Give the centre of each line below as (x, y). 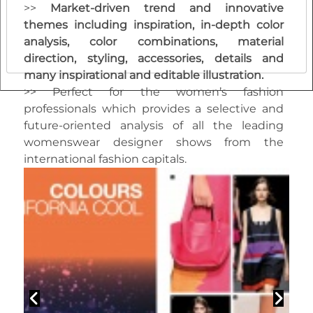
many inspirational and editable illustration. (144, 75)
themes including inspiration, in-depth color (154, 25)
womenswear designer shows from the (154, 143)
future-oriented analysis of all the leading (154, 126)
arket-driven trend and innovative (172, 8)
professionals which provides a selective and (154, 109)
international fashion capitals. (105, 159)
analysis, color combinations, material (154, 42)
